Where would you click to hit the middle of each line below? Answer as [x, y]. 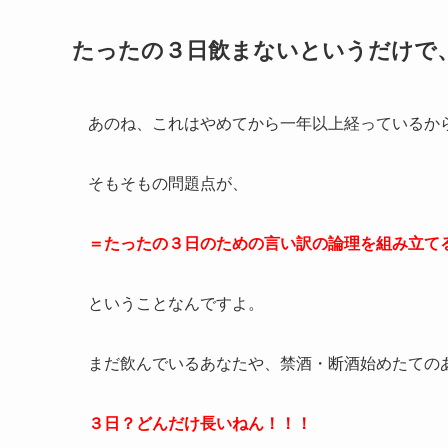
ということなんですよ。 [176, 304]
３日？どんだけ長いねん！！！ [200, 424]
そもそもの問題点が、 [168, 184]
